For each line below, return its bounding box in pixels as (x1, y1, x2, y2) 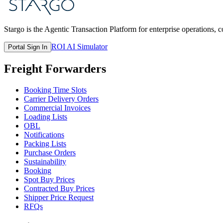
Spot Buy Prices (24, 175, 75, 184)
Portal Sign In (8, 43, 47, 51)
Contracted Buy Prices (24, 184, 95, 193)
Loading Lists (24, 112, 67, 121)
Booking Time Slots (24, 85, 87, 94)
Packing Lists (24, 139, 66, 148)
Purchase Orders (24, 148, 76, 157)
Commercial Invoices (24, 103, 91, 112)
